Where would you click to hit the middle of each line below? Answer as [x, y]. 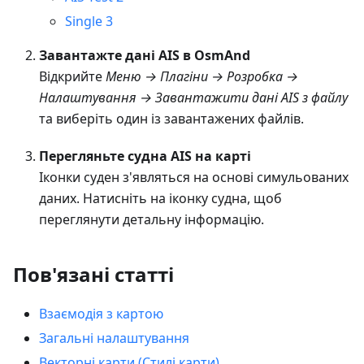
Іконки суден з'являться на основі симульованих [194, 177]
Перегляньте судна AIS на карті [145, 156]
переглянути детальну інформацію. [152, 219]
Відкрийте [72, 76]
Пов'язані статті [93, 274]
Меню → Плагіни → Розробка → [202, 76]
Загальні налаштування [114, 338]
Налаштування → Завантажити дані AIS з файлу [193, 97]
